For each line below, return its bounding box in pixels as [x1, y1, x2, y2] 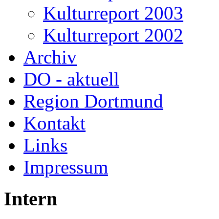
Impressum [23, 156, 108, 177]
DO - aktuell [23, 68, 119, 89]
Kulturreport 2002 [43, 24, 183, 45]
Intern [4, 187, 57, 210]
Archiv [23, 46, 77, 67]
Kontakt [23, 112, 86, 133]
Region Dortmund [23, 90, 163, 111]
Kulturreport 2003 [43, 2, 183, 23]
